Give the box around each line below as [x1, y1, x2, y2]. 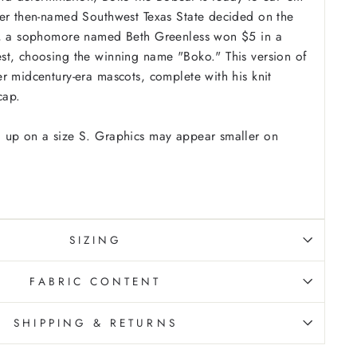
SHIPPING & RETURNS [14, 314, 178, 331]
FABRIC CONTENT [29, 273, 162, 289]
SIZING [69, 231, 123, 248]
